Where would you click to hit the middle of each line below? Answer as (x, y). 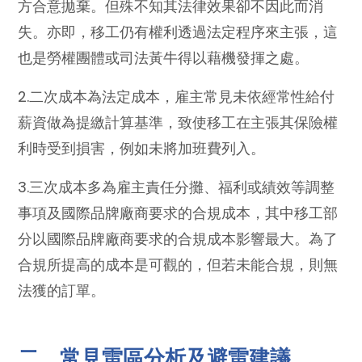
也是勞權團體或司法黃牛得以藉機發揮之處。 (164, 57)
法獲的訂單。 (62, 290)
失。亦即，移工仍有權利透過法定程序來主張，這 (178, 32)
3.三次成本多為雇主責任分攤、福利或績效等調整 (177, 187)
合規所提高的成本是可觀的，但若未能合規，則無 (178, 264)
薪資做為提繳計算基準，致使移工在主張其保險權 (178, 122)
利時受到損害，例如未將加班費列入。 (142, 148)
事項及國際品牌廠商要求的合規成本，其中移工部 (178, 213)
